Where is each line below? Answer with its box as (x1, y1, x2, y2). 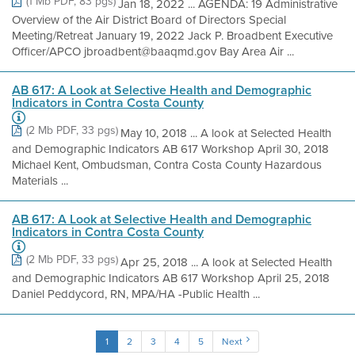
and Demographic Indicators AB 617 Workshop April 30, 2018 (12, 140, 329, 158)
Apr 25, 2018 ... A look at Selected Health (120, 254, 332, 271)
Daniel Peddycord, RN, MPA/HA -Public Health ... (12, 285, 260, 303)
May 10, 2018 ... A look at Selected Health (120, 124, 331, 142)
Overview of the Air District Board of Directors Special (12, 11, 286, 29)
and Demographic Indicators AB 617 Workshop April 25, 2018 (12, 269, 330, 287)
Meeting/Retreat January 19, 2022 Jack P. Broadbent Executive (12, 27, 333, 44)
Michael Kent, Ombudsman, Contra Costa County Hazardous (12, 156, 322, 174)
